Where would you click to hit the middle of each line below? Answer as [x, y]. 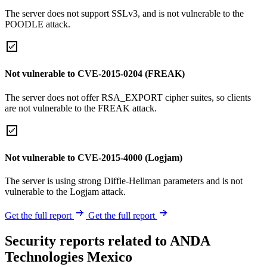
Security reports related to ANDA [107, 241]
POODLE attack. [38, 24]
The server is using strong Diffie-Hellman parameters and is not [124, 181]
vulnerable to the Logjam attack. [65, 192]
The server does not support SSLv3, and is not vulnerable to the [124, 14]
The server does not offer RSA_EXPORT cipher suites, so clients [128, 97]
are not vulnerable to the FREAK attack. [81, 108]
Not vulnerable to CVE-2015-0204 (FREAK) [95, 74]
